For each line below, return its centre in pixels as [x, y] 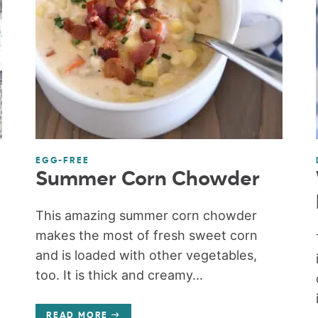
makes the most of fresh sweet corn [147, 235]
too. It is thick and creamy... [120, 275]
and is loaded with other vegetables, [147, 255]
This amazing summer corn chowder [147, 215]
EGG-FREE [62, 161]
